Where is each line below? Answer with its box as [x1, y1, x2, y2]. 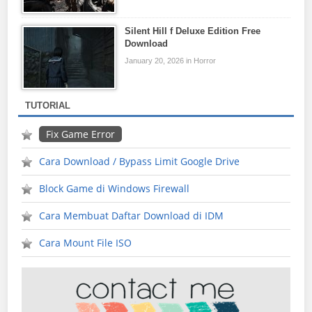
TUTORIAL [25, 100, 71, 111]
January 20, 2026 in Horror [125, 56, 217, 65]
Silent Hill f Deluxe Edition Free [125, 26, 261, 37]
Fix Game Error [46, 127, 116, 141]
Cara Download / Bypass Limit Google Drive [39, 155, 240, 169]
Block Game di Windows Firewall [39, 182, 190, 196]
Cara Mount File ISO [39, 236, 132, 250]
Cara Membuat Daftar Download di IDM [39, 209, 224, 223]
